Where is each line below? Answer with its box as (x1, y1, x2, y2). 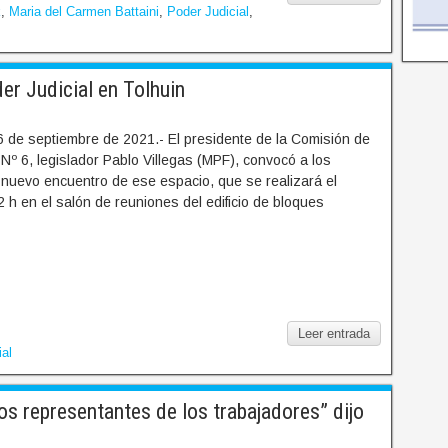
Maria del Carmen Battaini (9, 4, 159, 20)
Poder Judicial (167, 4, 249, 20)
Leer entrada (298, 326, 371, 342)
